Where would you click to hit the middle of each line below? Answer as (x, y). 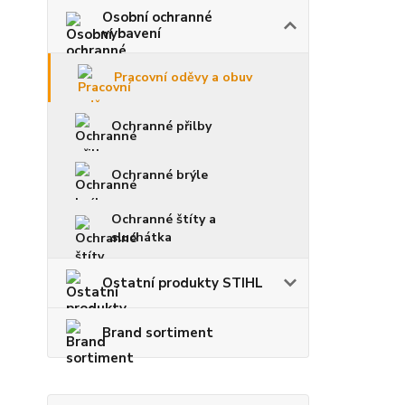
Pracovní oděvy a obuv (183, 77)
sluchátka (141, 237)
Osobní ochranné (157, 17)
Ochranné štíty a (164, 219)
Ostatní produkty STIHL (183, 283)
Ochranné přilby (161, 126)
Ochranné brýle (160, 175)
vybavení (132, 33)
